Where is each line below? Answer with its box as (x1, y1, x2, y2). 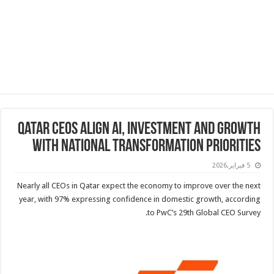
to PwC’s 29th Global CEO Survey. (148, 208, 262, 217)
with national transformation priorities (33, 138, 262, 155)
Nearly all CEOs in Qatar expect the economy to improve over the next (18, 181, 262, 190)
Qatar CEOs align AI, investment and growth (18, 121, 262, 138)
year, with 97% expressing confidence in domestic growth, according (20, 194, 262, 204)
